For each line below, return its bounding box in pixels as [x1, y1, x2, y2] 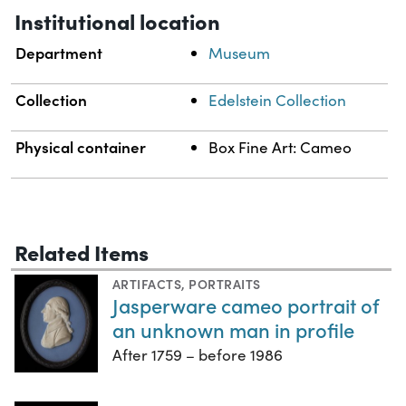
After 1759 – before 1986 [112, 344, 283, 366]
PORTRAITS [188, 275, 261, 294]
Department [15, 42, 103, 64]
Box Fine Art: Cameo [208, 137, 353, 159]
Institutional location [14, 5, 220, 36]
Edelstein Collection [208, 90, 347, 111]
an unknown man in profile [112, 315, 354, 344]
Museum [208, 43, 271, 64]
